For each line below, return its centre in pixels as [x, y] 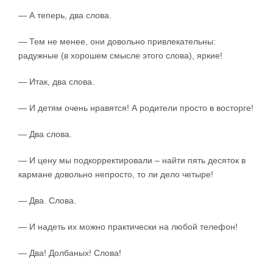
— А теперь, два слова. [65, 16]
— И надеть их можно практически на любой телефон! [128, 227]
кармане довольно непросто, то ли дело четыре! [116, 175]
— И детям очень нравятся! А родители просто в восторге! [136, 108]
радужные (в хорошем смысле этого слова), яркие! [120, 56]
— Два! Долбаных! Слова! [70, 253]
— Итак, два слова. [56, 82]
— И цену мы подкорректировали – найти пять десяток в [132, 161]
